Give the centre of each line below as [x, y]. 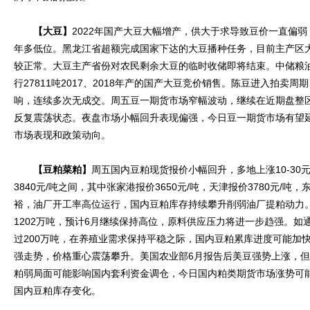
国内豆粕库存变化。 [57, 291]
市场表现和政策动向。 [62, 135]
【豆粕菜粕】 [53, 170]
